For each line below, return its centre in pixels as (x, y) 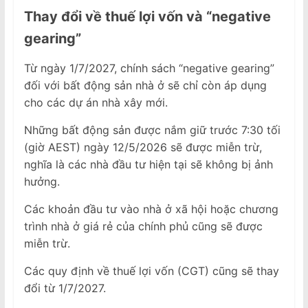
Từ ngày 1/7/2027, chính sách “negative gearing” (149, 68)
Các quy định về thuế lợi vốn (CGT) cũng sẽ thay (151, 271)
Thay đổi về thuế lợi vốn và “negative (147, 16)
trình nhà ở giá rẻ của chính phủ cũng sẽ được (143, 226)
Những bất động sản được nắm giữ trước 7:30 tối (152, 130)
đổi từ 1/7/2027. (65, 288)
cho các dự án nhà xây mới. (96, 102)
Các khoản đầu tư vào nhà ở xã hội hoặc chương (151, 209)
